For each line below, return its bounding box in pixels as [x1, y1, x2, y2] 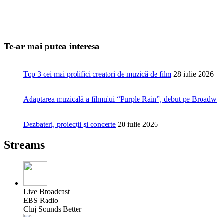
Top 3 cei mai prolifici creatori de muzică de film [23, 69, 171, 78]
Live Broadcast [23, 187, 70, 196]
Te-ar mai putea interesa [4, 41, 100, 52]
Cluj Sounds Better [23, 204, 81, 213]
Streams [4, 138, 45, 151]
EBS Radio [23, 196, 58, 204]
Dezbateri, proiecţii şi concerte [23, 120, 116, 128]
